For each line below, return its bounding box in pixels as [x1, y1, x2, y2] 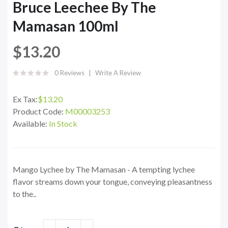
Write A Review [95, 69, 141, 77]
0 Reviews [54, 69, 84, 77]
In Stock [49, 119, 77, 129]
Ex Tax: [13, 94, 38, 104]
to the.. [13, 189, 36, 199]
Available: [13, 119, 49, 129]
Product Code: [13, 106, 65, 117]
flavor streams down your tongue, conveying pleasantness [13, 177, 212, 187]
